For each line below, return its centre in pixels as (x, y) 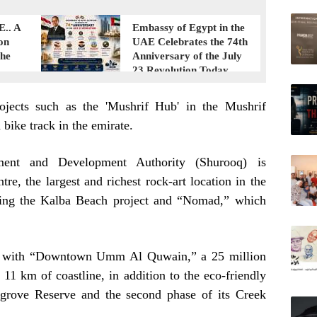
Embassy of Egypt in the (189, 28)
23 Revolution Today (181, 70)
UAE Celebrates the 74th (190, 42)
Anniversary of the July (188, 56)
